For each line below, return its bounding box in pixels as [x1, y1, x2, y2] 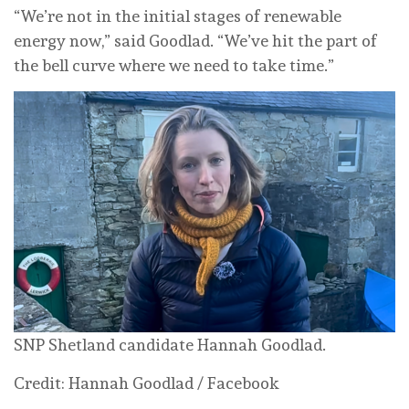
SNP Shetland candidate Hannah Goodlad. [14, 335, 326, 355]
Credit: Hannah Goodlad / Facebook [14, 373, 279, 393]
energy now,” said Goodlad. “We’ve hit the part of [14, 30, 377, 50]
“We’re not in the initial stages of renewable [14, 5, 341, 26]
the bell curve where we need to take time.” [14, 55, 334, 75]
